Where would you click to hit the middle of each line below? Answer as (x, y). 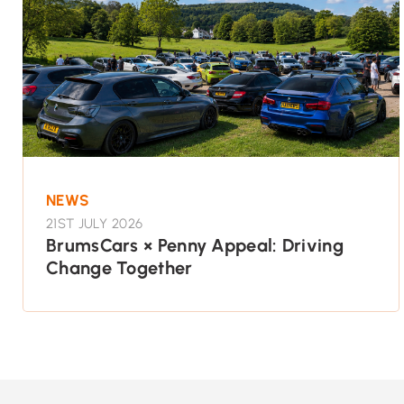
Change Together (119, 267)
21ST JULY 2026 (95, 223)
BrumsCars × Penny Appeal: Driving (195, 245)
